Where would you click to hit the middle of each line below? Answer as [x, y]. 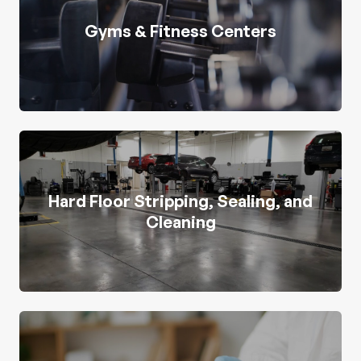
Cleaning [180, 222]
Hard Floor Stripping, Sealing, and [180, 201]
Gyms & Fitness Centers [180, 31]
